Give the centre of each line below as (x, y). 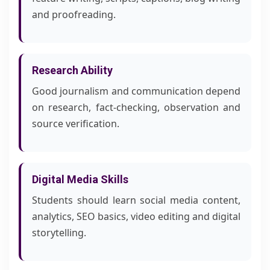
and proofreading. (74, 14)
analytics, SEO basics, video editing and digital (136, 216)
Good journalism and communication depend (136, 91)
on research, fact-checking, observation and (136, 107)
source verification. (76, 124)
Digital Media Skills (80, 179)
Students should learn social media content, (136, 200)
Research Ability (72, 70)
